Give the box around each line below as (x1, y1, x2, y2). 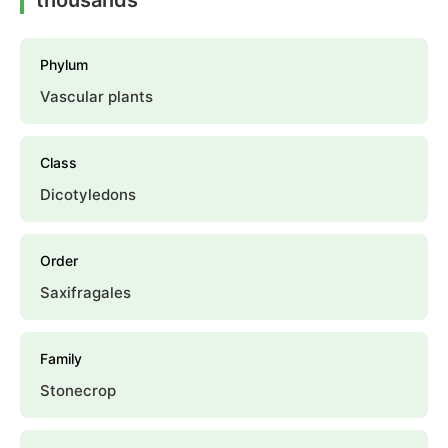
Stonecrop (40, 380, 116, 400)
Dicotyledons (40, 184, 136, 204)
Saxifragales (40, 282, 131, 302)
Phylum (40, 55, 88, 73)
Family (40, 349, 82, 367)
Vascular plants (40, 86, 153, 106)
